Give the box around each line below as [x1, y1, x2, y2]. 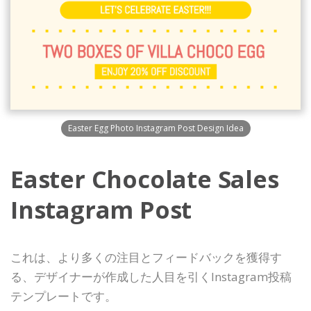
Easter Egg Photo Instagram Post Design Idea [67, 122, 244, 134]
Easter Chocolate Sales [10, 163, 279, 195]
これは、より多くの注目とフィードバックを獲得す [10, 249, 282, 265]
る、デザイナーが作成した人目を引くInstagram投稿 [10, 269, 292, 285]
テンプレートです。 [10, 288, 117, 304]
